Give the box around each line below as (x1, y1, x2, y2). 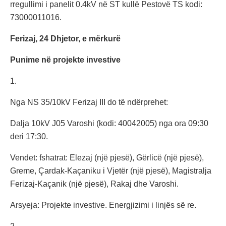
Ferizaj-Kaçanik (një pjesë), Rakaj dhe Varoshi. (10, 180, 179, 189)
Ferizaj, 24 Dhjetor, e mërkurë (10, 34, 121, 43)
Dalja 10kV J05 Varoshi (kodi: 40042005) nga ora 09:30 (10, 119, 208, 128)
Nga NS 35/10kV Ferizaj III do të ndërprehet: (10, 98, 168, 107)
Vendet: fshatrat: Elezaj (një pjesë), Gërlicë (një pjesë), (10, 153, 204, 162)
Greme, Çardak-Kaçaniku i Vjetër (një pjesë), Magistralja (10, 166, 211, 176)
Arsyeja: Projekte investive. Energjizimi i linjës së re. (10, 201, 196, 210)
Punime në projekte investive (10, 55, 121, 65)
